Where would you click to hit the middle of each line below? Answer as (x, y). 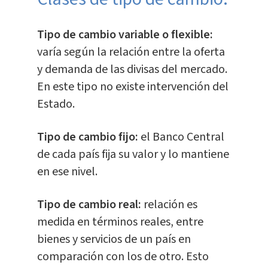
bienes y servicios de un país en (114, 239)
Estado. (56, 104)
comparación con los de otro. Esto (123, 256)
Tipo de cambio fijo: (89, 137)
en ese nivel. (67, 171)
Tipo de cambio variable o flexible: (125, 34)
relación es (169, 204)
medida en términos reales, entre (120, 222)
